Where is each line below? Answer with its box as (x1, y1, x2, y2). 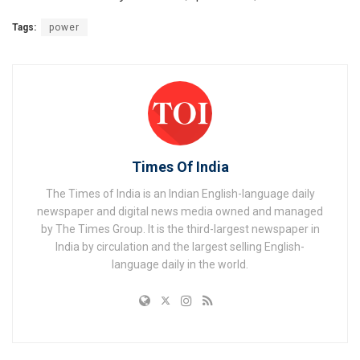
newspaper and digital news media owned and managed (37, 205, 323, 219)
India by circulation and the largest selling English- (55, 240, 305, 254)
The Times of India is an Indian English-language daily (45, 187, 315, 201)
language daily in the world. (112, 258, 248, 272)
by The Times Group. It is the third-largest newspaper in (40, 223, 320, 236)
